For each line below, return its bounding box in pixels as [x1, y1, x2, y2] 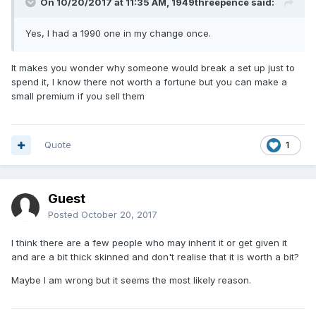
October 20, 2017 [81, 209, 157, 221]
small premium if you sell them [11, 90, 145, 102]
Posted [48, 209, 81, 221]
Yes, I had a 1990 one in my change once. [25, 28, 214, 39]
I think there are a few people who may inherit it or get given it [11, 237, 287, 249]
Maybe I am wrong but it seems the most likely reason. [11, 274, 254, 286]
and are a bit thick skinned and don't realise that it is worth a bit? [11, 251, 302, 263]
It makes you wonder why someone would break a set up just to [11, 62, 295, 74]
